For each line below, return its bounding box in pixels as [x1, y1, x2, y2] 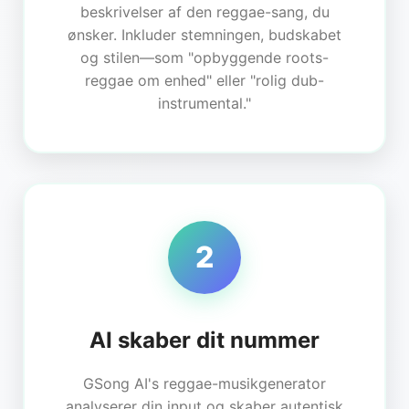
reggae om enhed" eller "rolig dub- [85, 70, 324, 89]
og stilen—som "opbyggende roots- [80, 47, 329, 67]
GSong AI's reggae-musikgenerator [83, 373, 326, 393]
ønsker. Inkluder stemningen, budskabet [68, 25, 341, 44]
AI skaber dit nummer [89, 326, 320, 353]
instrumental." [158, 93, 251, 112]
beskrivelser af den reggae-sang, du [79, 2, 330, 21]
